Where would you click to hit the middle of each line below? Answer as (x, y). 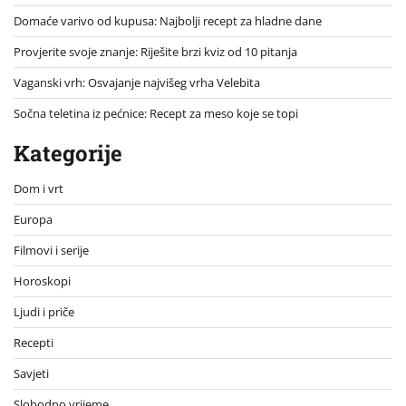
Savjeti (31, 373)
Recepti (34, 342)
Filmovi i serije (51, 250)
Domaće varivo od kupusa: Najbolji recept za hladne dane (168, 20)
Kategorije (68, 153)
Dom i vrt (39, 188)
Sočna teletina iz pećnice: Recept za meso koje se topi (156, 113)
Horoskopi (42, 280)
